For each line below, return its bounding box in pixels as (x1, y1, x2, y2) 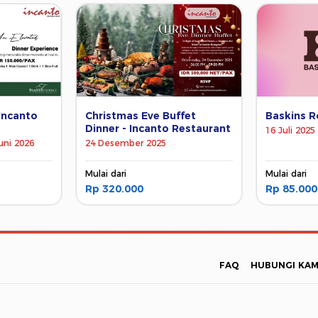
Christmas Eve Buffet (85, 109, 197, 122)
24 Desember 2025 (85, 137, 167, 148)
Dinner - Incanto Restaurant (85, 121, 231, 135)
